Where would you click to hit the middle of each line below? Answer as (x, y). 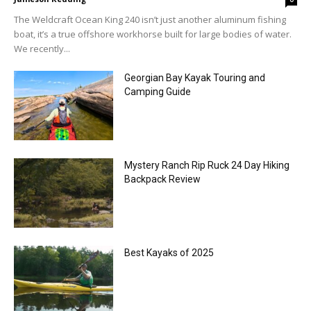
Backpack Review (162, 179)
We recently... (42, 48)
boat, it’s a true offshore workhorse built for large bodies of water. (153, 34)
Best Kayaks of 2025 (169, 252)
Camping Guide (157, 91)
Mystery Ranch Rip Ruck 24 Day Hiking (207, 165)
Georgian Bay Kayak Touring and (194, 77)
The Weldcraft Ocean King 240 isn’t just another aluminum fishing (150, 19)
